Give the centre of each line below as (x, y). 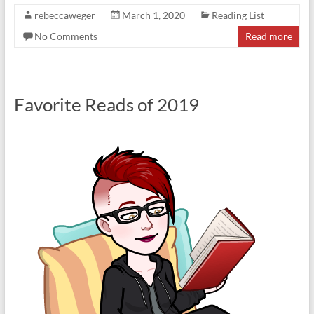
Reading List (238, 15)
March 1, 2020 (153, 15)
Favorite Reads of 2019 (106, 104)
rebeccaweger (64, 15)
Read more (269, 36)
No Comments (66, 36)
